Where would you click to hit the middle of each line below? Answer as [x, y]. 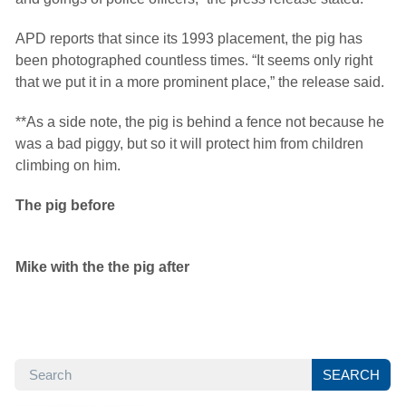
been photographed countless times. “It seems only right [194, 60]
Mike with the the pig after [102, 267]
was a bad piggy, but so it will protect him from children [189, 144]
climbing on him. [68, 165]
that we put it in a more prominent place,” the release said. [200, 82]
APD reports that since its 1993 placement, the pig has [189, 39]
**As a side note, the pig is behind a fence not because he [200, 122]
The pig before [65, 205]
